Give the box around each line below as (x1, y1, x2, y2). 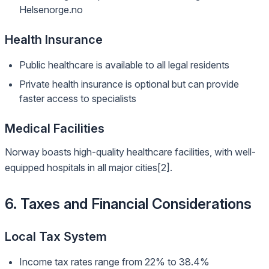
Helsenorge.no (19, 4, 83, 16)
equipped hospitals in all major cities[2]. (5, 162, 172, 174)
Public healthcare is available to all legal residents (19, 59, 229, 71)
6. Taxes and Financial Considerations (5, 195, 252, 213)
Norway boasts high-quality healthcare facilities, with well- (5, 146, 256, 158)
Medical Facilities (5, 121, 104, 136)
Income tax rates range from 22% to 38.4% (19, 256, 210, 268)
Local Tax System (5, 229, 107, 244)
